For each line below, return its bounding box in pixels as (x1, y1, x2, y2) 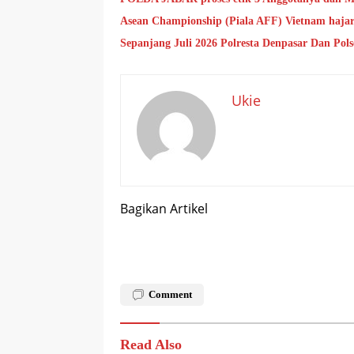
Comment (149, 288, 192, 300)
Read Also (120, 336, 182, 352)
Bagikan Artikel (120, 199, 208, 217)
